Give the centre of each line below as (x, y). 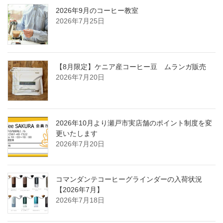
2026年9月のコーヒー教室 (97, 11)
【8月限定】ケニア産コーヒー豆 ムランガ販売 (131, 67)
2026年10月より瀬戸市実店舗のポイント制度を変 (134, 123)
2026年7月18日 (80, 200)
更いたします (77, 134)
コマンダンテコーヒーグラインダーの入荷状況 (129, 179)
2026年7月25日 (80, 21)
